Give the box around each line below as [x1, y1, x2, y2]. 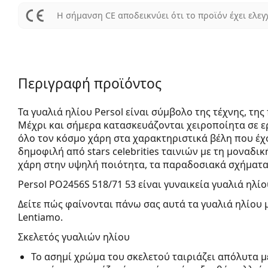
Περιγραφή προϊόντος [18, 74, 162, 93]
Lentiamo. [18, 210, 63, 224]
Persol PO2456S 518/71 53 [18, 177, 136, 191]
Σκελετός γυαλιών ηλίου [18, 230, 130, 243]
